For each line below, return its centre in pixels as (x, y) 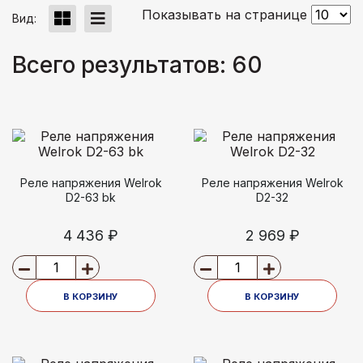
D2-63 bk (91, 197)
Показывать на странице (226, 14)
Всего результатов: (122, 64)
